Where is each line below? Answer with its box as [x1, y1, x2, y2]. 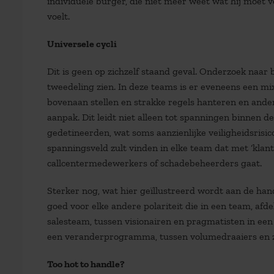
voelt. [47, 10, 70, 22]
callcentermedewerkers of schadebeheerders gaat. [47, 157, 262, 169]
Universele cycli [47, 37, 117, 50]
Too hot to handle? [47, 257, 125, 270]
